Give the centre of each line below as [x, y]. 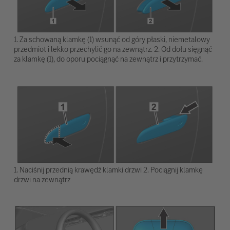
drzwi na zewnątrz [42, 180]
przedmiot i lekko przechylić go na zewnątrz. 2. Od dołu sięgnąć [113, 49]
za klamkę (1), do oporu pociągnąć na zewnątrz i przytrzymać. [108, 59]
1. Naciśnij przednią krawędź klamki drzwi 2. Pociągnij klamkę [108, 170]
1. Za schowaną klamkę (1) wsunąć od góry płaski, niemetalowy [112, 39]
